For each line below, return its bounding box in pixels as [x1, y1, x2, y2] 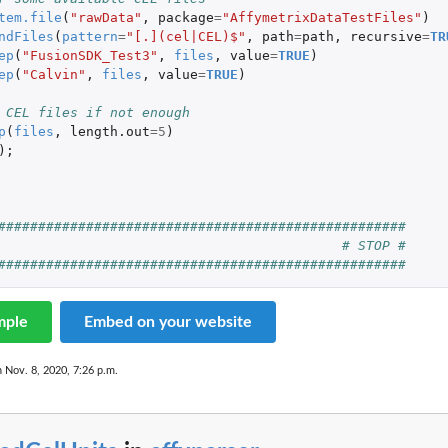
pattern [61, 28, 118, 44]
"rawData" [69, 9, 142, 25]
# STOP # [341, 237, 406, 253]
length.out [69, 123, 150, 139]
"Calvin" [21, 66, 86, 82]
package [157, 9, 214, 25]
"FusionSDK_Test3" [21, 47, 158, 63]
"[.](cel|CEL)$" [125, 28, 246, 44]
